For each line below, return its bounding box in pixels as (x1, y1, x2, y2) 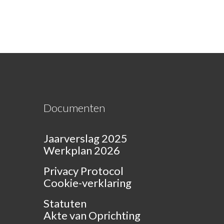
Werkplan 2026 (43, 143, 120, 157)
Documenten (43, 101, 105, 114)
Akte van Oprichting (43, 208, 140, 222)
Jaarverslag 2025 (43, 131, 127, 145)
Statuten (43, 196, 86, 210)
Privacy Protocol (43, 164, 123, 177)
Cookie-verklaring (43, 176, 131, 189)
